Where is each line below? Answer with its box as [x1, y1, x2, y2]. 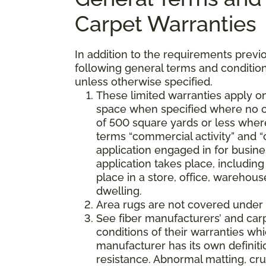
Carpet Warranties [75, 11, 256, 36]
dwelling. [96, 184, 142, 197]
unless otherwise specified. [75, 75, 213, 88]
